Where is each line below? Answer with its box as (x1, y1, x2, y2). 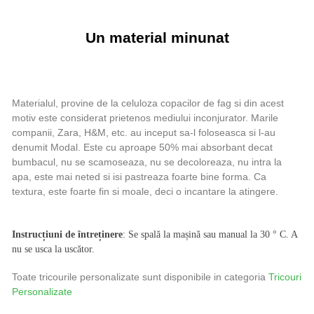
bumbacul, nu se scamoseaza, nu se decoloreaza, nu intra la (12, 156, 282, 168)
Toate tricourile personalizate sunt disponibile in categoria (12, 271, 268, 283)
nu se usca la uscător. (12, 243, 95, 254)
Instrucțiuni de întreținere (12, 228, 123, 240)
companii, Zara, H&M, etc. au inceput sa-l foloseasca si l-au (12, 127, 275, 139)
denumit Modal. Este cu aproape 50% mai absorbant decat (12, 142, 273, 153)
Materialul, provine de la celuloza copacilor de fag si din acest (12, 97, 284, 109)
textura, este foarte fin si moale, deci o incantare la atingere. (12, 186, 278, 198)
